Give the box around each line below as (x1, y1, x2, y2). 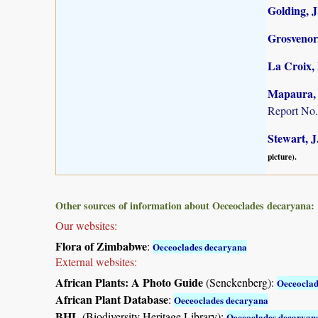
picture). (268, 150, 297, 163)
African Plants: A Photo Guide (55, 273, 203, 290)
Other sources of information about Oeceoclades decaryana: (55, 197, 314, 213)
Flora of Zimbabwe (55, 237, 147, 254)
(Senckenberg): (203, 274, 277, 290)
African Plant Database (55, 290, 168, 307)
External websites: (55, 253, 137, 269)
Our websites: (55, 217, 117, 233)
